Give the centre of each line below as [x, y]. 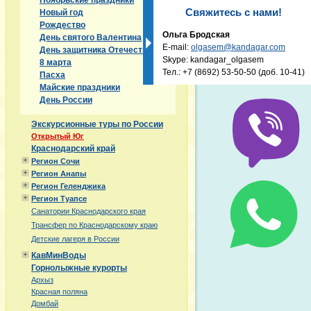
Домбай [45, 303]
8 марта [56, 62]
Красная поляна [59, 292]
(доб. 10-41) [280, 72]
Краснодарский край [73, 149]
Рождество [62, 25]
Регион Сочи [56, 161]
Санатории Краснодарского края [89, 211]
